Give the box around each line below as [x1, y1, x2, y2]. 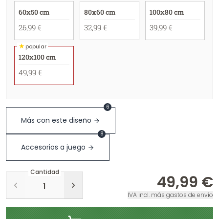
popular [25, 42, 46, 50]
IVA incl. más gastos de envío [128, 191, 213, 199]
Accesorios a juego [21, 142, 86, 152]
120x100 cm [19, 52, 56, 62]
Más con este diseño [21, 115, 91, 125]
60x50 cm [19, 7, 49, 17]
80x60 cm [84, 7, 115, 17]
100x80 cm [149, 7, 184, 17]
